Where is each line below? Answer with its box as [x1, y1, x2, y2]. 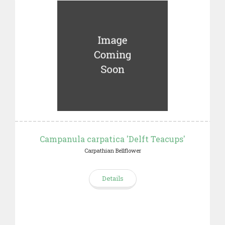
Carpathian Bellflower [84, 147, 141, 154]
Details [101, 174, 124, 183]
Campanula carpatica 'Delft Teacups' [40, 134, 185, 144]
